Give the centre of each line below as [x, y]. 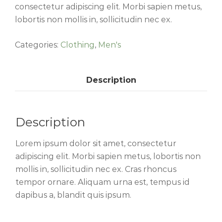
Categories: [38, 45]
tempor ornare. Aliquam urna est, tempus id [103, 182]
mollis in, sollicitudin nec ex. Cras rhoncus [96, 169]
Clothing [78, 45]
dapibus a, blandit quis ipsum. [73, 195]
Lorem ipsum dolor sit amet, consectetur [96, 143]
